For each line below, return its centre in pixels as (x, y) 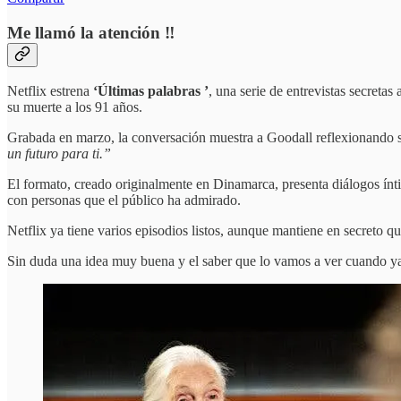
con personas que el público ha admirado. (124, 200)
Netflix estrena (50, 91)
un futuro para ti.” (59, 154)
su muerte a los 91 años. (75, 107)
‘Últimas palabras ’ (151, 91)
